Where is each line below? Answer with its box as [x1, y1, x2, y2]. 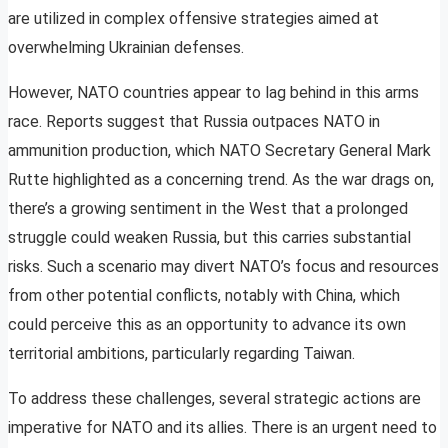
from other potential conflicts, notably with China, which [8, 286, 400, 306]
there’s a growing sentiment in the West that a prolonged [8, 199, 408, 219]
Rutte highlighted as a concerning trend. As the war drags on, [8, 170, 434, 190]
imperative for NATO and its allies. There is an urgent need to [8, 418, 437, 438]
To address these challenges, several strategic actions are [8, 389, 421, 409]
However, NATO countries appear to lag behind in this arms [8, 83, 419, 103]
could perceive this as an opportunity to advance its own [8, 315, 406, 335]
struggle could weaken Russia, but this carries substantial [8, 228, 411, 248]
